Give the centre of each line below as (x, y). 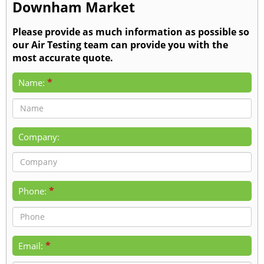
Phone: (32, 191)
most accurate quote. (63, 58)
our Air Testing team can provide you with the (120, 45)
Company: (39, 136)
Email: (31, 245)
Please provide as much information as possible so (131, 32)
